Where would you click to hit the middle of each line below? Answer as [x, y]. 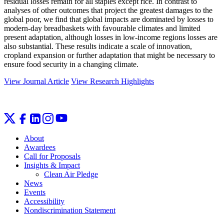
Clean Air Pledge [71, 174]
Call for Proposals [52, 156]
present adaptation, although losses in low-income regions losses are [111, 37]
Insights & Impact [52, 165]
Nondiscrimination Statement [70, 210]
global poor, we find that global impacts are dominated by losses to [109, 19]
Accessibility [44, 201]
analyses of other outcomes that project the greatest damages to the [108, 10]
